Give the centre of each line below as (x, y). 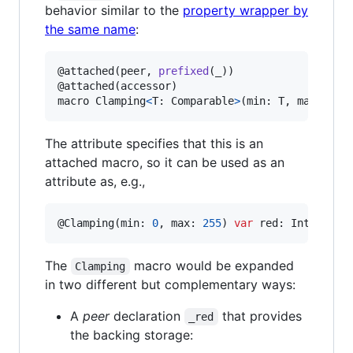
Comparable (203, 101)
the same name (90, 30)
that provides (262, 316)
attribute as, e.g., (95, 182)
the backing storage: (132, 335)
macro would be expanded (214, 266)
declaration (147, 316)
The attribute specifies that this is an (154, 144)
